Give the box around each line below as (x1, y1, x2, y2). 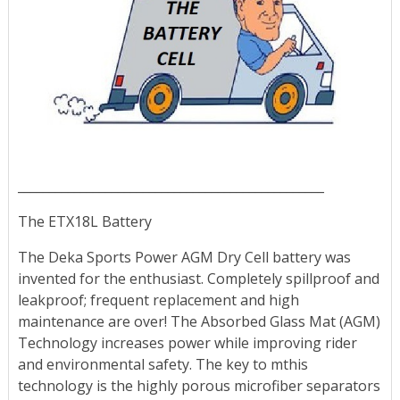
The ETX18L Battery (17, 212, 152, 232)
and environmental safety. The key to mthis (17, 354, 308, 375)
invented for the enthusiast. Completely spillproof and (17, 269, 379, 289)
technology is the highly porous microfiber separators (17, 376, 380, 396)
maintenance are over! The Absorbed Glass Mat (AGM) (17, 312, 380, 332)
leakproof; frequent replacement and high (17, 290, 299, 311)
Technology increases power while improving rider (17, 333, 357, 354)
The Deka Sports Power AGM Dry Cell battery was (17, 247, 351, 268)
